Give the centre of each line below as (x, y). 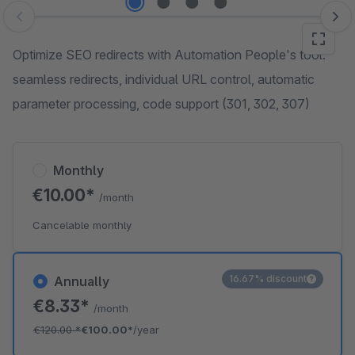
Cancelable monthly (82, 225)
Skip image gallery (64, 25)
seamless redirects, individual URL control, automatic (164, 79)
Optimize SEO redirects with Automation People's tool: (169, 55)
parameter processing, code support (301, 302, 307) (161, 104)
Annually (82, 281)
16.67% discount (268, 279)
